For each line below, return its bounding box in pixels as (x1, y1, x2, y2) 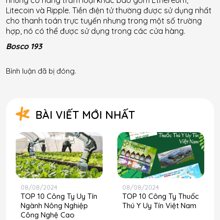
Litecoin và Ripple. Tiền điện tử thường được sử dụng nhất (6, 5, 212, 15)
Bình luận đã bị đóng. (6, 66, 76, 76)
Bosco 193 (6, 41, 42, 51)
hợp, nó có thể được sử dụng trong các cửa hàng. (6, 26, 185, 36)
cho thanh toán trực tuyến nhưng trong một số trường (6, 15, 202, 26)
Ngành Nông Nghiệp (21, 200, 88, 210)
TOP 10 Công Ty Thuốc (122, 191, 199, 201)
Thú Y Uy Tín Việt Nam (122, 200, 196, 210)
